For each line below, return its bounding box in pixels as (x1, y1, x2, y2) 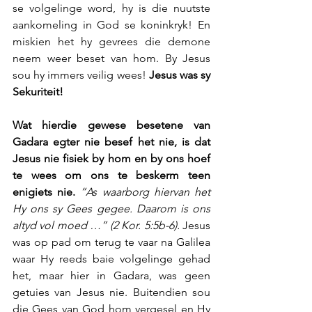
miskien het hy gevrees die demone (13, 34, 210, 48)
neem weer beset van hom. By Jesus (13, 51, 210, 65)
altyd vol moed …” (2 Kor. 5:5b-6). (13, 218, 180, 232)
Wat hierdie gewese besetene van (13, 118, 210, 132)
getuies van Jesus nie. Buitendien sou (13, 285, 210, 299)
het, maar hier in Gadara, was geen (13, 268, 210, 282)
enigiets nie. (13, 185, 76, 198)
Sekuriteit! (13, 84, 69, 98)
